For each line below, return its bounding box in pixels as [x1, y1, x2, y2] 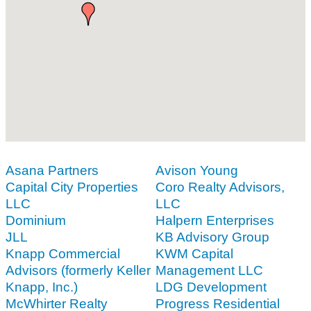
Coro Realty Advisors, [155, 179, 285, 194]
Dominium [6, 212, 66, 228]
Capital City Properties [6, 179, 138, 194]
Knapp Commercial [6, 246, 120, 261]
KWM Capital [155, 246, 233, 261]
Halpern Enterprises [155, 212, 274, 228]
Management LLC [155, 262, 263, 278]
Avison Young [155, 162, 238, 178]
